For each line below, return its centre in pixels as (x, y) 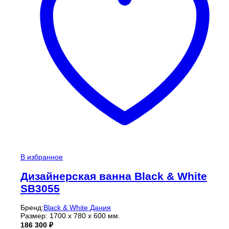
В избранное (42, 157)
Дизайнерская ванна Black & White (114, 176)
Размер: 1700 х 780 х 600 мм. (70, 216)
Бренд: (32, 208)
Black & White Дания (77, 208)
